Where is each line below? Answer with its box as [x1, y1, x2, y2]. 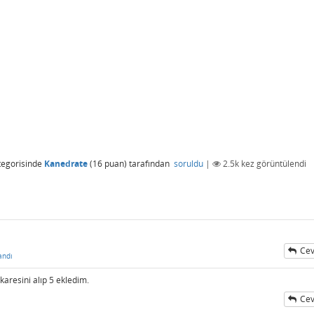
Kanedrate [44, 157, 88, 170]
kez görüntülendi [239, 157, 306, 170]
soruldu [174, 157, 203, 170]
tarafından [129, 157, 172, 170]
